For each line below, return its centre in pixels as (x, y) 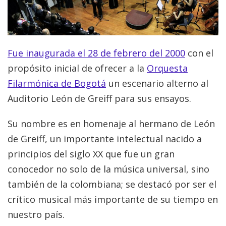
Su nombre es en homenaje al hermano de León (111, 124)
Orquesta (167, 68)
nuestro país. (36, 215)
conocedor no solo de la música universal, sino (108, 169)
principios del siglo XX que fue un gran (91, 154)
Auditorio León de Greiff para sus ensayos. (99, 99)
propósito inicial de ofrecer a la (77, 68)
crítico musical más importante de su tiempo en (113, 200)
